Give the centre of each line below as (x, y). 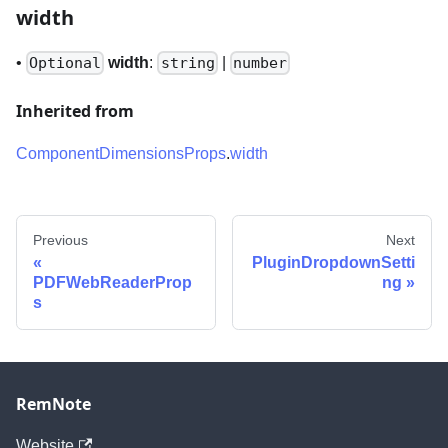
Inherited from (75, 111)
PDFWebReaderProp (112, 283)
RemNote (53, 404)
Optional (65, 63)
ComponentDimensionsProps (121, 154)
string (187, 63)
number (259, 63)
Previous (60, 240)
